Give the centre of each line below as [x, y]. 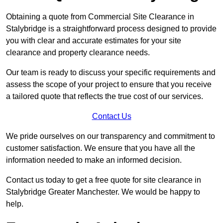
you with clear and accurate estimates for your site [94, 40]
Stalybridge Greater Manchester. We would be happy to [103, 192]
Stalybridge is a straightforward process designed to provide [111, 28]
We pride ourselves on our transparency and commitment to [111, 136]
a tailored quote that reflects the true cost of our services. [105, 96]
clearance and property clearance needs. [78, 52]
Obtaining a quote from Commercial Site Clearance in [100, 16]
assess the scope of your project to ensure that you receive [109, 84]
